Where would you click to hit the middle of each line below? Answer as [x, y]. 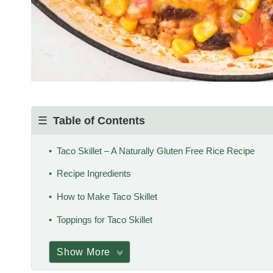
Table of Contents [99, 120]
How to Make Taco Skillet [107, 196]
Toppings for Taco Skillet [104, 219]
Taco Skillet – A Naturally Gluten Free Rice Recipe [155, 151]
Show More [84, 252]
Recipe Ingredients [94, 174]
